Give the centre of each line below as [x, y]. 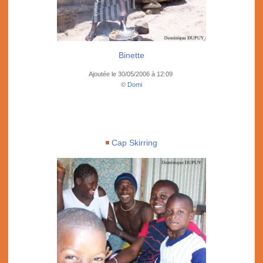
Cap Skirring [134, 143]
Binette [131, 55]
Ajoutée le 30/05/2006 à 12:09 [131, 74]
